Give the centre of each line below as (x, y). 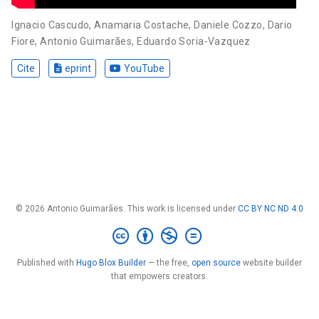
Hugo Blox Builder (111, 263)
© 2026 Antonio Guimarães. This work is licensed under (127, 208)
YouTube (145, 68)
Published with (47, 263)
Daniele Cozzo (228, 25)
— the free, (169, 263)
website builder (271, 263)
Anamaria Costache (142, 25)
